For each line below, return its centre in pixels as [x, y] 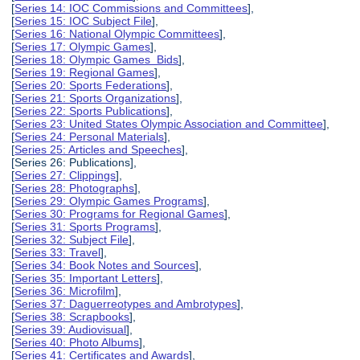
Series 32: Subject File [72, 239]
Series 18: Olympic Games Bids [97, 59]
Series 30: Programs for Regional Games [120, 213]
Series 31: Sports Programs [85, 226]
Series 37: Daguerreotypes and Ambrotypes [126, 303]
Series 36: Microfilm [65, 290]
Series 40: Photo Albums [77, 342]
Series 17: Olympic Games [83, 46]
